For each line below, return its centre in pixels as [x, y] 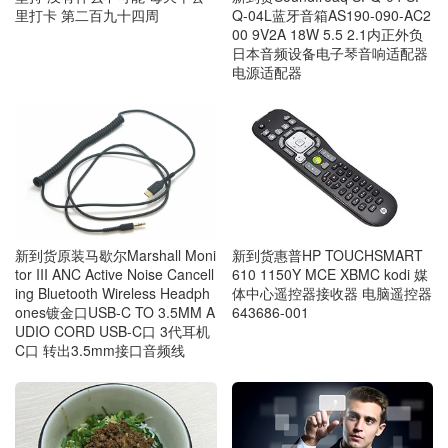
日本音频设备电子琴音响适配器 [329, 53]
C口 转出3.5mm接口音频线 [100, 349]
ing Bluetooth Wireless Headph [112, 292]
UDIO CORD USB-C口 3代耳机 [112, 330]
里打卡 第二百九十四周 [87, 15]
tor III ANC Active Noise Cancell [114, 273]
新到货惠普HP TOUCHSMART [327, 254]
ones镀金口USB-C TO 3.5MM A [115, 311]
